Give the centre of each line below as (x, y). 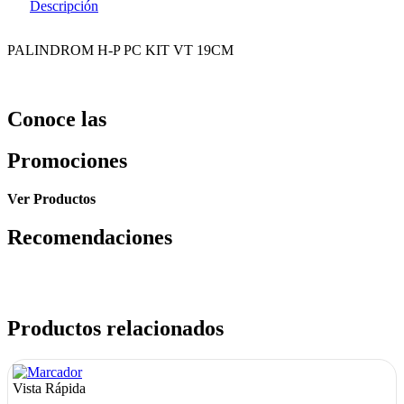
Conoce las (57, 119)
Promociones (67, 161)
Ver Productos (51, 199)
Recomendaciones (90, 238)
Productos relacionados (115, 329)
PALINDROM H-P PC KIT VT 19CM (120, 50)
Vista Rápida (49, 388)
